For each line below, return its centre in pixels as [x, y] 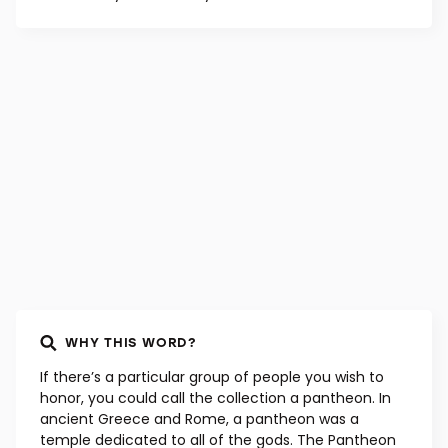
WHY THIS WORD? [130, 342]
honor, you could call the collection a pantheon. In [215, 398]
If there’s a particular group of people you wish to [212, 377]
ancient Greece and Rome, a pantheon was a [199, 419]
